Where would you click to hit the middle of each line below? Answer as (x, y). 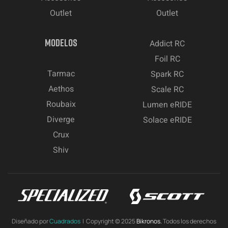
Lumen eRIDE (167, 105)
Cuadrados (65, 221)
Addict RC (167, 44)
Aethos (61, 89)
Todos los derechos (189, 221)
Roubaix (61, 104)
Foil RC (167, 59)
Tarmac (61, 74)
